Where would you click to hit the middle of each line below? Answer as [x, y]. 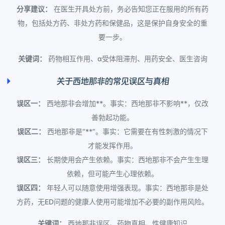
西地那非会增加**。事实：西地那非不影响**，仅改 [127, 103]
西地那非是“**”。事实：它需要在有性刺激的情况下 [127, 132]
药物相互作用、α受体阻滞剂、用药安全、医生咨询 [127, 59]
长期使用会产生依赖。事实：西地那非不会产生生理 [127, 160]
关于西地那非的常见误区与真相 [113, 81]
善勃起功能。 [113, 118]
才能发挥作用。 [113, 146]
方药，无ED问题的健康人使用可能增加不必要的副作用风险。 [113, 202]
